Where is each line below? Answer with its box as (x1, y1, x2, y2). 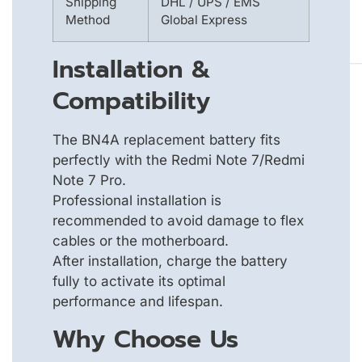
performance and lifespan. (53, 293, 223, 310)
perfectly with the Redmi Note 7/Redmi (53, 152, 305, 169)
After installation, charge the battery (53, 253, 288, 270)
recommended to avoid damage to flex (53, 213, 304, 229)
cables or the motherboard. (53, 233, 229, 250)
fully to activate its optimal (53, 273, 225, 290)
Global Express (161, 12, 247, 28)
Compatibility (53, 82, 210, 120)
